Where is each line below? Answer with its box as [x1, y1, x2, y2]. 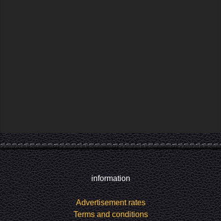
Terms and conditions [73, 210, 148, 219]
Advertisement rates [75, 198, 146, 207]
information [91, 174, 130, 183]
